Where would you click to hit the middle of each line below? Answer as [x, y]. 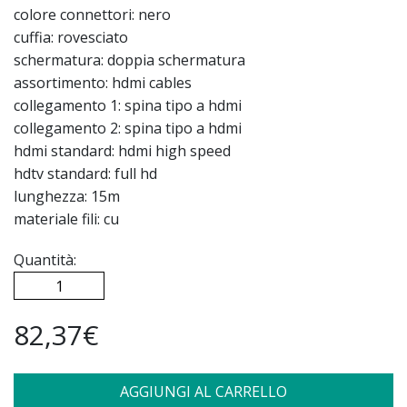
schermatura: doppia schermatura [129, 60]
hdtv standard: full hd [85, 174]
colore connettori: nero [92, 15]
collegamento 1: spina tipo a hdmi [128, 106]
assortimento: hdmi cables [103, 83]
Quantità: [50, 260]
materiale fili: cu [66, 219]
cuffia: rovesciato [71, 38]
